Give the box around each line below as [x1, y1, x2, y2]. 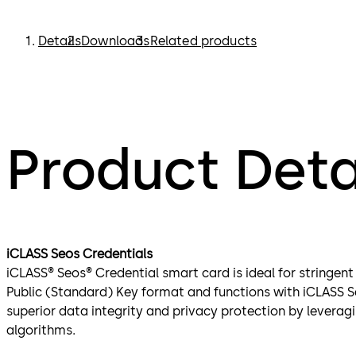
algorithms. [6, 323, 82, 339]
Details [38, 33, 82, 48]
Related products [149, 33, 257, 48]
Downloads [81, 33, 150, 48]
